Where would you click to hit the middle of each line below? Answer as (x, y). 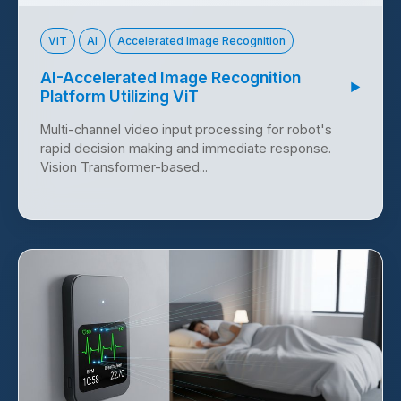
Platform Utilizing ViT (119, 97)
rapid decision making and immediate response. (186, 149)
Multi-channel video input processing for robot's (186, 130)
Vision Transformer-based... (124, 167)
